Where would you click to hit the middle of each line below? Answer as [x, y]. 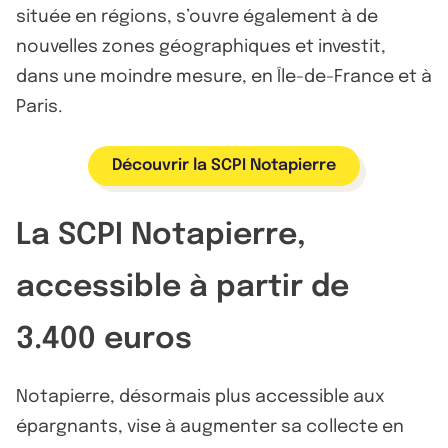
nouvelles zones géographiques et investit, [201, 46]
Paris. [39, 106]
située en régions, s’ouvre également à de [197, 16]
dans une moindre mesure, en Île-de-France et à [224, 76]
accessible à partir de [182, 287]
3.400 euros [104, 339]
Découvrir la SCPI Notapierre [224, 165]
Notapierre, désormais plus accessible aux [200, 396]
